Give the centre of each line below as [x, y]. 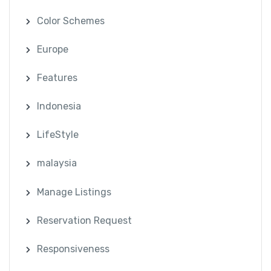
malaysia [57, 163]
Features [57, 77]
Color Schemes [71, 21]
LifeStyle [58, 135]
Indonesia [59, 106]
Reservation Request [85, 220]
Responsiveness [73, 249]
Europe [53, 49]
